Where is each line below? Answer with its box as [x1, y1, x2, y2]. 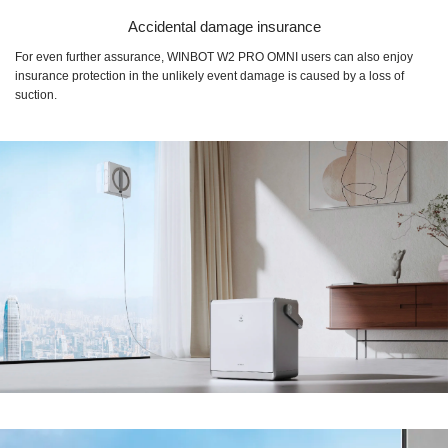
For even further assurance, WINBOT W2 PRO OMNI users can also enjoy [15, 49, 413, 64]
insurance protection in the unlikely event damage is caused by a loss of [15, 68, 404, 83]
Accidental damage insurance [127, 17, 321, 35]
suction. [15, 87, 57, 102]
